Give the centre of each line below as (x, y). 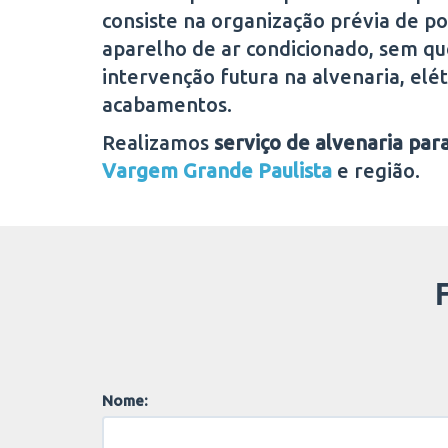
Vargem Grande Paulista (217, 170)
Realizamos (158, 142)
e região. (376, 170)
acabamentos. (167, 104)
